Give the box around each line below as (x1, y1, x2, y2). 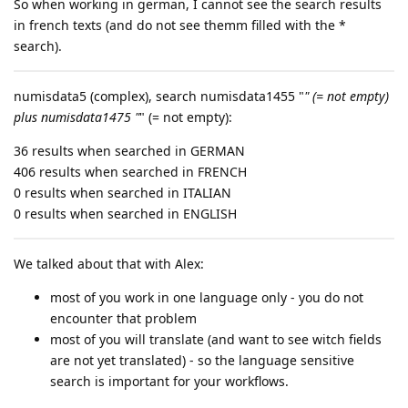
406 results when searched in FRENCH (14, 163, 247, 181)
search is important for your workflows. (50, 372, 289, 391)
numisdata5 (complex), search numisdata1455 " (14, 87, 304, 106)
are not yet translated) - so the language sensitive (50, 352, 354, 370)
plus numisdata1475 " (14, 108, 139, 127)
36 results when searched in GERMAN (14, 142, 245, 160)
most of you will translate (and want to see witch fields (50, 331, 382, 349)
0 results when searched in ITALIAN (14, 184, 231, 202)
